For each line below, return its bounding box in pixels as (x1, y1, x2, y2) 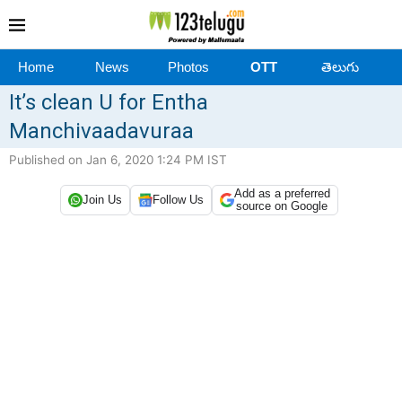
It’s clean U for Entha (9, 89, 208, 115)
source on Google (236, 198, 328, 213)
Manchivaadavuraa (9, 118, 194, 144)
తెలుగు (320, 58, 359, 74)
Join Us (82, 193, 122, 207)
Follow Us (152, 193, 204, 207)
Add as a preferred (233, 186, 330, 200)
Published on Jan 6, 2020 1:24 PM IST (9, 152, 227, 167)
